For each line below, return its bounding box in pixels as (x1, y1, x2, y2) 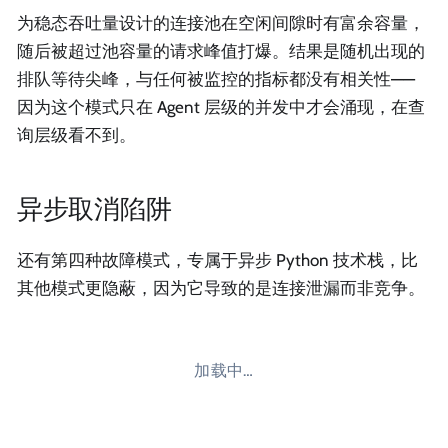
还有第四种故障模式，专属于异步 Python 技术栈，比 (17, 250, 418, 271)
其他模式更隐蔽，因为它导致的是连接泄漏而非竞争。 (17, 278, 425, 299)
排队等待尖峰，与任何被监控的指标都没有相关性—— (17, 69, 415, 90)
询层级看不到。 (17, 125, 136, 146)
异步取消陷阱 (17, 192, 172, 224)
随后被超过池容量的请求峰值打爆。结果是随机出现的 (17, 41, 425, 62)
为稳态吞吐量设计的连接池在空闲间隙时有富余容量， (17, 13, 425, 34)
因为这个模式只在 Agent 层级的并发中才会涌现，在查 (17, 97, 425, 118)
